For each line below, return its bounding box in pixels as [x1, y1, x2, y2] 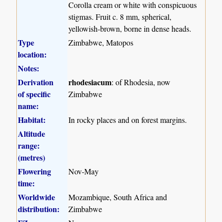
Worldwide [18, 191, 55, 203]
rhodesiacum [68, 76, 112, 88]
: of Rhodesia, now [111, 77, 171, 88]
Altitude [18, 128, 46, 140]
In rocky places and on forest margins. [68, 114, 187, 125]
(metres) [18, 152, 46, 164]
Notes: [18, 62, 40, 74]
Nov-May [68, 166, 99, 177]
